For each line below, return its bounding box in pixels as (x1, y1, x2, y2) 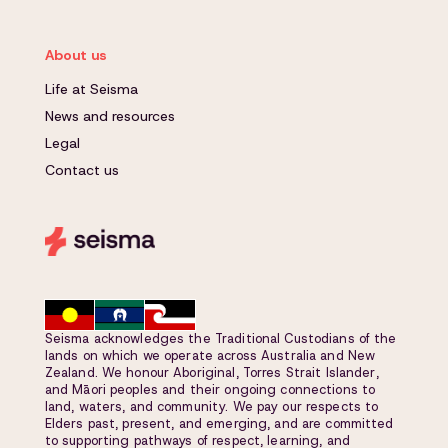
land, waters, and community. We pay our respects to (44, 397, 379, 415)
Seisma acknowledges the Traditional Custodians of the (44, 329, 397, 347)
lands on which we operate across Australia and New (44, 346, 376, 364)
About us (44, 46, 107, 64)
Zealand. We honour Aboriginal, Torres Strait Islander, (44, 363, 379, 381)
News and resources (44, 107, 175, 125)
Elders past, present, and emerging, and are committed (44, 414, 394, 432)
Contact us (44, 161, 119, 179)
